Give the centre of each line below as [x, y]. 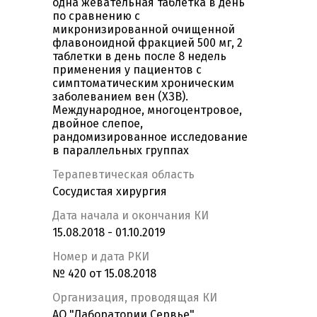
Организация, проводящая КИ [135, 298]
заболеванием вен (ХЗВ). [120, 97]
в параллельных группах [121, 151]
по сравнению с [96, 16]
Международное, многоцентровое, [147, 110]
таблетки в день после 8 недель [139, 57]
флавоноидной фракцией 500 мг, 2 [148, 43]
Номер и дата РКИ [101, 257]
